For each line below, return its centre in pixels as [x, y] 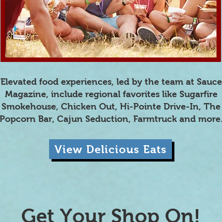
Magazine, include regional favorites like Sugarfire [111, 94]
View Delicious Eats [111, 149]
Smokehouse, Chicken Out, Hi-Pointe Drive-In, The [111, 107]
